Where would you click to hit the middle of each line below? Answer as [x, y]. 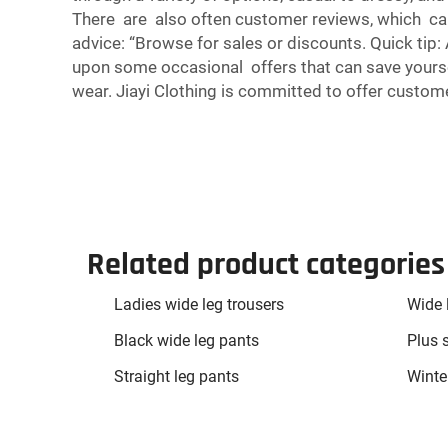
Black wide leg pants [186, 341]
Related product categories [266, 265]
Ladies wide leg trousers [199, 305]
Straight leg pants [176, 377]
